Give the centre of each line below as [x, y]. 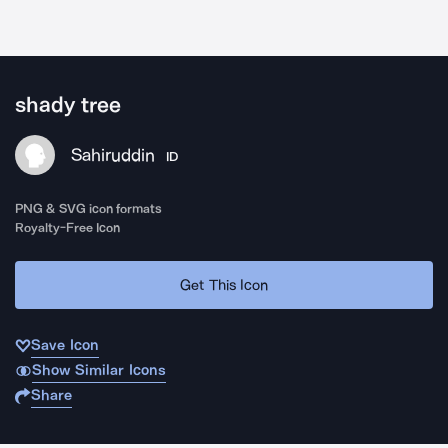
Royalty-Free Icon [68, 227]
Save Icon [65, 345]
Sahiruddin [113, 155]
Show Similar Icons [98, 370]
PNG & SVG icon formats [89, 208]
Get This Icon [224, 284]
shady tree [68, 105]
